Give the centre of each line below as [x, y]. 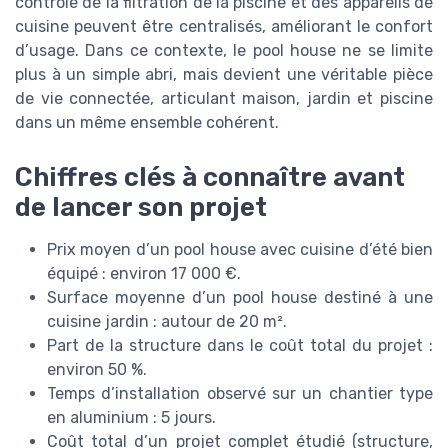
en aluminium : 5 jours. [131, 417]
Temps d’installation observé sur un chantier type [240, 393]
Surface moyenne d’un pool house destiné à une [240, 297]
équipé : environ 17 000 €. [144, 273]
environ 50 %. [97, 369]
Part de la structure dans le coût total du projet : [240, 345]
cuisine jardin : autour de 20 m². [167, 321]
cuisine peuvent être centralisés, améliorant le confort [224, 27]
